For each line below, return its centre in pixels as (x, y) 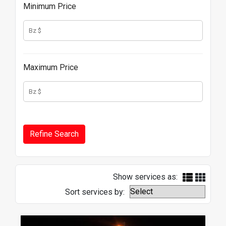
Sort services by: (95, 192)
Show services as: (145, 177)
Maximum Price (51, 67)
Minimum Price (50, 6)
